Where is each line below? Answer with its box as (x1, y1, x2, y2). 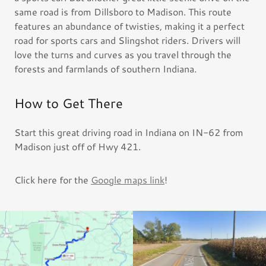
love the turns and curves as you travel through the (14, 47, 232, 61)
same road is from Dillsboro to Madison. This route (14, 5, 232, 18)
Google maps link (91, 173, 164, 186)
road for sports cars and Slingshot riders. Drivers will (14, 33, 240, 47)
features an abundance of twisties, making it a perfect (14, 19, 245, 33)
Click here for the (14, 173, 91, 186)
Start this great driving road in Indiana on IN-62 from (14, 125, 243, 139)
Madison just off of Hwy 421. (14, 140, 141, 153)
